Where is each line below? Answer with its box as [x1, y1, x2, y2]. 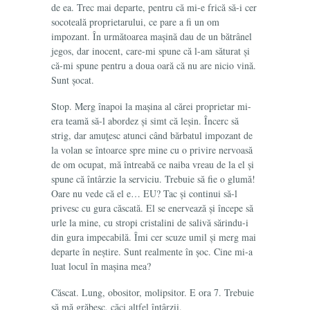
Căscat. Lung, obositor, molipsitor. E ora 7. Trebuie [51, 286, 254, 299]
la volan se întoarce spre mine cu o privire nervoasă [51, 143, 253, 156]
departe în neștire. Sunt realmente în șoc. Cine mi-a [51, 245, 253, 258]
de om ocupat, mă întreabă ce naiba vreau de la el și [51, 158, 254, 171]
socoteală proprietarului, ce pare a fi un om [51, 15, 219, 28]
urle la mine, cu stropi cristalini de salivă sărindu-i [51, 216, 248, 229]
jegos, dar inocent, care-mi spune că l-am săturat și [51, 44, 250, 57]
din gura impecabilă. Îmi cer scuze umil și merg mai [51, 230, 256, 244]
